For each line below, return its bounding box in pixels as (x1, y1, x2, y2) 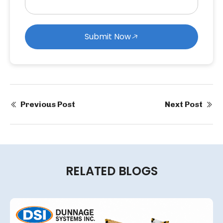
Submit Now (84, 31, 131, 42)
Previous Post (20, 100, 75, 109)
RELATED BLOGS (65, 163, 158, 179)
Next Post (165, 100, 203, 109)
